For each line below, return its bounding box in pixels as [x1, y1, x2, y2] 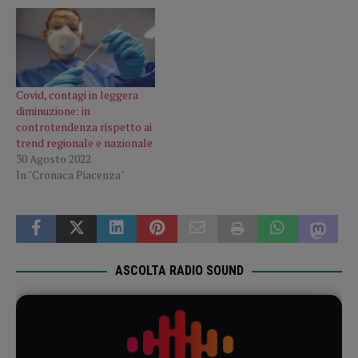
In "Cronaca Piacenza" [16, 167, 125, 183]
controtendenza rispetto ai [16, 119, 152, 135]
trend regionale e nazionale [16, 135, 153, 151]
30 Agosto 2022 [16, 151, 91, 167]
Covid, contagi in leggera [16, 87, 138, 103]
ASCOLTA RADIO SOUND [114, 263, 244, 279]
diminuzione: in [16, 103, 90, 119]
